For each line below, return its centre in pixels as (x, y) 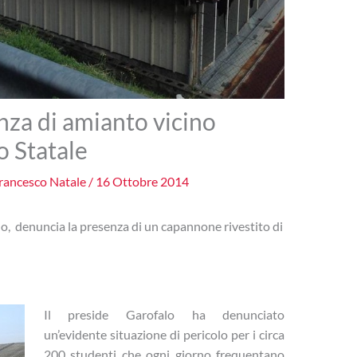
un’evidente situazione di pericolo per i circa (164, 334)
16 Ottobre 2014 (142, 181)
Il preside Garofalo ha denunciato (164, 314)
